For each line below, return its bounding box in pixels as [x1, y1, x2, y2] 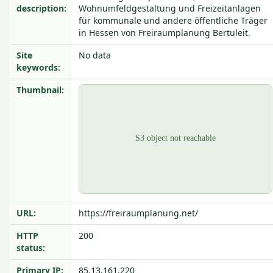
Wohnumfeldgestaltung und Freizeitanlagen [79, 2, 261, 14]
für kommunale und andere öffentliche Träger [79, 15, 268, 26]
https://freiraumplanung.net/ [79, 207, 198, 219]
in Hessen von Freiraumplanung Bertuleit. [79, 27, 250, 38]
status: [16, 242, 45, 253]
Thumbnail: [16, 84, 64, 96]
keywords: [16, 62, 60, 73]
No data [79, 49, 111, 61]
